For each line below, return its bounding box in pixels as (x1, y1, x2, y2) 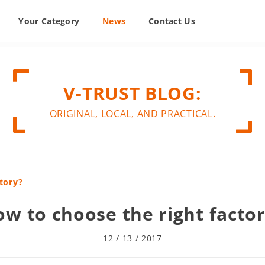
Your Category (18, 15, 80, 27)
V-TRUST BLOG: (63, 81, 202, 105)
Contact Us (148, 15, 195, 27)
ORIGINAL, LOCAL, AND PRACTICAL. (49, 107, 216, 120)
